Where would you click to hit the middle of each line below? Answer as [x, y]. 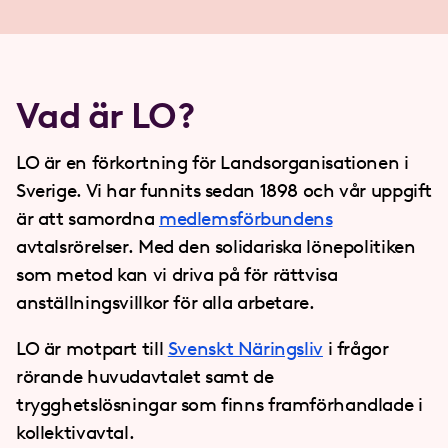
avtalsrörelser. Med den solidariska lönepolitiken [216, 246]
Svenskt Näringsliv [245, 348]
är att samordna [87, 218]
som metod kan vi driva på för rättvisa [177, 274]
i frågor [355, 348]
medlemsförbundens [245, 218]
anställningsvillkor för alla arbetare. [165, 302]
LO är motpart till [92, 348]
